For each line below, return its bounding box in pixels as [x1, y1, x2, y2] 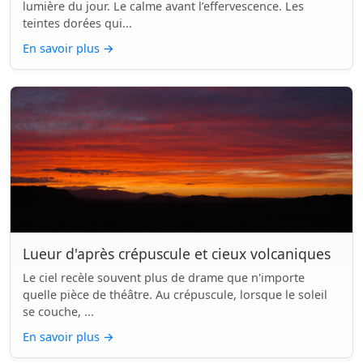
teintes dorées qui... [23, 15, 132, 31]
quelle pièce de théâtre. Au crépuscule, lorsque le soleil [23, 287, 327, 302]
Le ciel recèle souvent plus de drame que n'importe [23, 270, 305, 285]
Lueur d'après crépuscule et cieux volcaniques [23, 244, 331, 263]
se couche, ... [23, 304, 94, 319]
